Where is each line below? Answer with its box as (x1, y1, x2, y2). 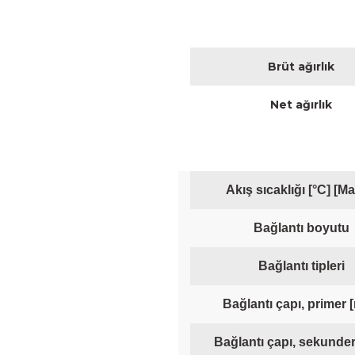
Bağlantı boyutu (253, 221, 349, 235)
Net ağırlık (270, 97, 332, 112)
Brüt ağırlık (268, 59, 334, 74)
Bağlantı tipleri (258, 259, 345, 273)
